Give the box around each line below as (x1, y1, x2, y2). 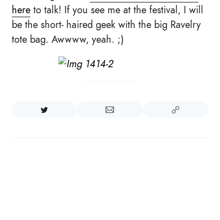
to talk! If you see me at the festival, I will (30, 3, 203, 17)
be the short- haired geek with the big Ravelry (12, 18, 201, 31)
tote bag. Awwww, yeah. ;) (12, 32, 124, 46)
